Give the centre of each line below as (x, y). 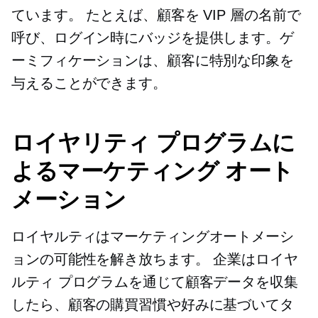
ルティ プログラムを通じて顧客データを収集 (155, 282)
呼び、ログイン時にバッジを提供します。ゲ (153, 38)
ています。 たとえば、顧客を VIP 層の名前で (156, 15)
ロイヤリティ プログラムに (153, 143)
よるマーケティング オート (153, 171)
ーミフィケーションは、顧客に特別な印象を (153, 61)
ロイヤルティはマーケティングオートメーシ (153, 237)
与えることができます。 (89, 83)
